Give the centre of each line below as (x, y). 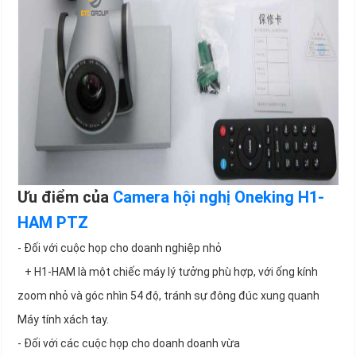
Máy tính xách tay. (63, 320)
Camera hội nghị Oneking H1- (219, 197)
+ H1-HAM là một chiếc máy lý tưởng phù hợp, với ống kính (168, 272)
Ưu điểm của (65, 197)
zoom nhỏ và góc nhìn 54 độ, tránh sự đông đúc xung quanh (168, 296)
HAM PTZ (53, 223)
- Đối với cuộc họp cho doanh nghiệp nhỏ (120, 248)
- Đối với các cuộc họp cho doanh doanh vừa (129, 344)
